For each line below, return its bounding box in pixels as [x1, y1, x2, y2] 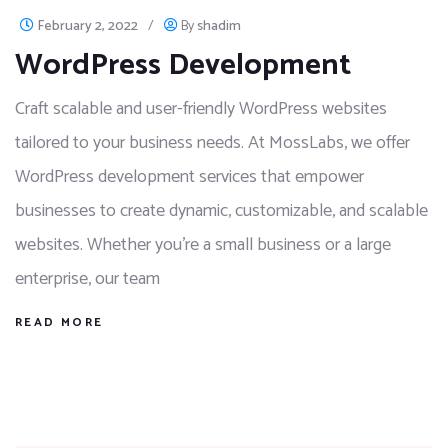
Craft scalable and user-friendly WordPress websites [15, 94, 387, 125]
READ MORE [15, 313, 104, 333]
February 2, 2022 [37, 15, 138, 39]
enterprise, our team [15, 264, 160, 295]
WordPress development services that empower [15, 162, 364, 193]
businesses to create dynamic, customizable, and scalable [15, 196, 428, 227]
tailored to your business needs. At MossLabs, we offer [15, 128, 410, 159]
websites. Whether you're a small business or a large [15, 230, 391, 261]
